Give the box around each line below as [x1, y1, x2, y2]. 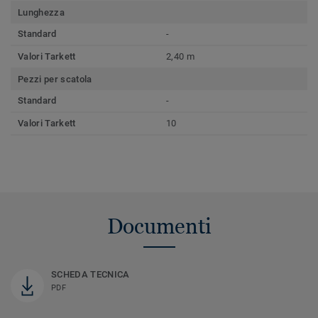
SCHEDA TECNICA [51, 269, 130, 280]
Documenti [106, 214, 212, 239]
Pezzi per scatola [18, 74, 92, 85]
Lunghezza [18, 7, 65, 18]
